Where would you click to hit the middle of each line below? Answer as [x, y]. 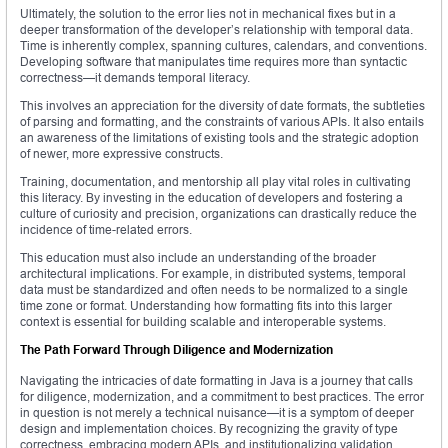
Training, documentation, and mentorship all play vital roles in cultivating [215, 182]
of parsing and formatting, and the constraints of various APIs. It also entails [222, 122]
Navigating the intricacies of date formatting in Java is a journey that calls [216, 381]
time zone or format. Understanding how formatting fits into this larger [206, 306]
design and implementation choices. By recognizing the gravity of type [209, 429]
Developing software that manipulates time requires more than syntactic [213, 62]
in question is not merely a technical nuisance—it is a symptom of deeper [217, 413]
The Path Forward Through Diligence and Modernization [176, 350]
